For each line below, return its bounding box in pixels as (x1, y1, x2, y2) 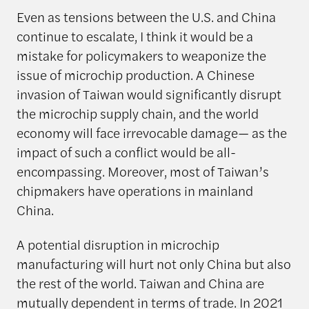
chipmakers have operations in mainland (16, 180, 253, 200)
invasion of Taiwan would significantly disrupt (16, 83, 281, 103)
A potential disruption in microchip (16, 235, 219, 255)
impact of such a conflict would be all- (16, 141, 236, 161)
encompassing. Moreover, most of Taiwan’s (16, 161, 269, 181)
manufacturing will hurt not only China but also (16, 254, 291, 274)
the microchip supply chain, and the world (16, 103, 259, 123)
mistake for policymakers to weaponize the (16, 45, 266, 65)
